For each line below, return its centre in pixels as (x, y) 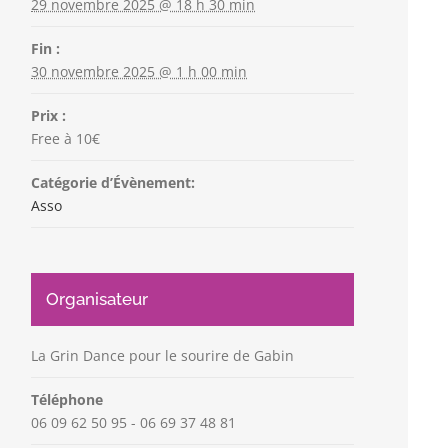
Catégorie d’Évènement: (113, 182)
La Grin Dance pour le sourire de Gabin (163, 355)
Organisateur (97, 298)
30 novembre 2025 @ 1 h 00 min (139, 71)
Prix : (49, 115)
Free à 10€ (66, 138)
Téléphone (67, 399)
